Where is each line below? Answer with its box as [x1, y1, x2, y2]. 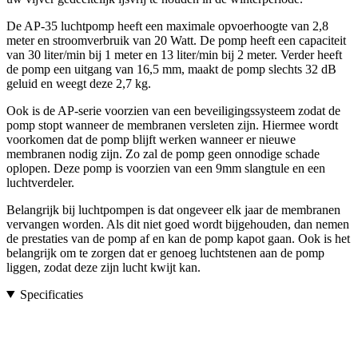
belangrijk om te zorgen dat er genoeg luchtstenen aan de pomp [6, 245, 324, 260]
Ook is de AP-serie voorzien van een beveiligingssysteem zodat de [6, 103, 340, 117]
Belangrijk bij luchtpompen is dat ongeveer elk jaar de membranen [6, 202, 340, 217]
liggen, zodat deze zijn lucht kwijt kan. [6, 260, 201, 274]
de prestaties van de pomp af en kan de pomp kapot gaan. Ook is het [6, 231, 350, 245]
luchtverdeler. [6, 175, 74, 189]
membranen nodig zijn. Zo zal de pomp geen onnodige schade [6, 146, 320, 161]
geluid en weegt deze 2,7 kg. [6, 76, 151, 90]
